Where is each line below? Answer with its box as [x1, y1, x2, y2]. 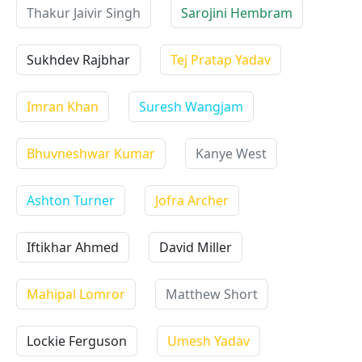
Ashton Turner [27, 192, 115, 209]
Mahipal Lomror [27, 285, 125, 303]
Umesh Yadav [167, 332, 250, 350]
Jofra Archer [155, 192, 229, 209]
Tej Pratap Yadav [170, 51, 271, 69]
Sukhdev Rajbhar [27, 51, 130, 69]
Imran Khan [27, 98, 99, 116]
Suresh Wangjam [139, 98, 243, 116]
